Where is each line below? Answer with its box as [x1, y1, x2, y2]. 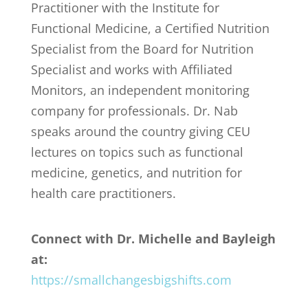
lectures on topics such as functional [30, 144, 243, 161]
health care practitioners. [30, 185, 176, 202]
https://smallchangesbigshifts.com [30, 272, 232, 289]
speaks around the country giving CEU [30, 123, 250, 140]
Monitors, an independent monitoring [30, 82, 250, 99]
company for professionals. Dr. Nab [30, 102, 238, 120]
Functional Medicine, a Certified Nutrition [30, 20, 269, 37]
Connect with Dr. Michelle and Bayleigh [30, 230, 276, 247]
